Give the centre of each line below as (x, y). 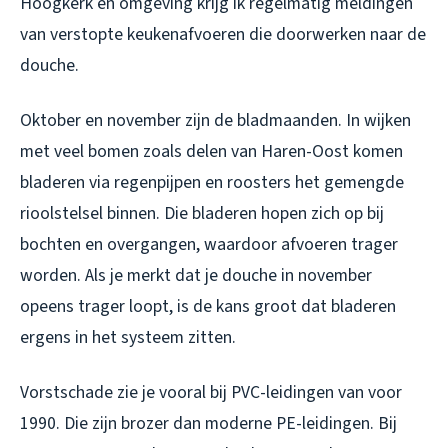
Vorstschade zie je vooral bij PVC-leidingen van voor (211, 392)
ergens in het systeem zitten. (128, 337)
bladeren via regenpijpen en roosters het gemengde (212, 182)
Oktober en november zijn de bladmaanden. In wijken (215, 120)
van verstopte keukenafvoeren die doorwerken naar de (223, 34)
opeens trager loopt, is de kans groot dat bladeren (208, 306)
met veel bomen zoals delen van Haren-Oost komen (211, 151)
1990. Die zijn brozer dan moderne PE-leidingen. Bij (208, 423)
